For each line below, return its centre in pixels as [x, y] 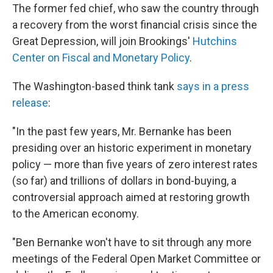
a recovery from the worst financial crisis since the [135, 24]
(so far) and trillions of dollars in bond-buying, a [124, 180]
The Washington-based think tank [94, 86]
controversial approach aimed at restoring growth [131, 197]
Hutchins [215, 41]
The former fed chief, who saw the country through [136, 8]
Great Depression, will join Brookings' [102, 41]
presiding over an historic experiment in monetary [132, 147]
